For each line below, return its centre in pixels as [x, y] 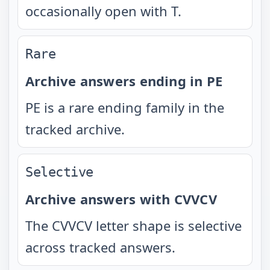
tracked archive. [75, 129]
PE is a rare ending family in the [125, 107]
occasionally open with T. [103, 11]
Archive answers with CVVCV [121, 199]
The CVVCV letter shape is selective [133, 225]
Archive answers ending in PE [124, 81]
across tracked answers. [100, 247]
